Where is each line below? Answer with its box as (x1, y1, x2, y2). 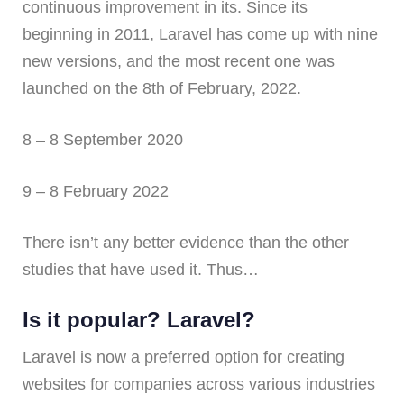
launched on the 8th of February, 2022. (23, 79, 301, 98)
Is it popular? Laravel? (23, 308, 255, 333)
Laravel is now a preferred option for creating (23, 348, 344, 367)
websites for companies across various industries (23, 375, 375, 394)
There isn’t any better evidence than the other (23, 234, 349, 252)
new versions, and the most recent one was (23, 52, 335, 71)
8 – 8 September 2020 (23, 131, 183, 150)
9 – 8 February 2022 (23, 182, 169, 201)
